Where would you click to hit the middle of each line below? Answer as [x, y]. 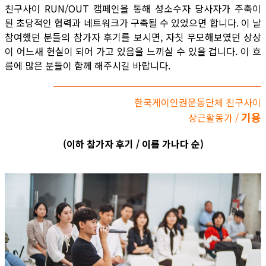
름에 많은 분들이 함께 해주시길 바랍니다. [88, 65]
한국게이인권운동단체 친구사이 [198, 102]
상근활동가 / [213, 118]
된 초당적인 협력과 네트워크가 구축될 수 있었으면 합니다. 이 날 [133, 23]
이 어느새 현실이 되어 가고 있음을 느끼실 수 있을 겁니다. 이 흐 [133, 51]
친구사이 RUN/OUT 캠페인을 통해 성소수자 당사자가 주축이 [133, 8]
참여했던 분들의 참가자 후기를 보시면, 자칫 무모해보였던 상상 [133, 37]
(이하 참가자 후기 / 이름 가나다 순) [133, 144]
